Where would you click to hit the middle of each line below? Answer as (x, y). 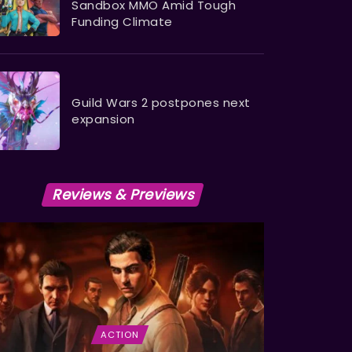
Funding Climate (122, 22)
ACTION (120, 335)
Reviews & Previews (123, 195)
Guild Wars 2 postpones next (161, 103)
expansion (103, 119)
